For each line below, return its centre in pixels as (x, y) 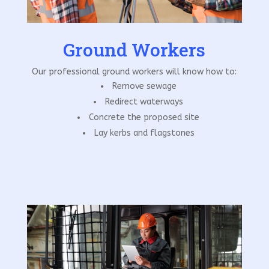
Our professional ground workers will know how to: (134, 72)
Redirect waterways (144, 102)
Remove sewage (144, 86)
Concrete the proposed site (144, 118)
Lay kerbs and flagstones (144, 133)
